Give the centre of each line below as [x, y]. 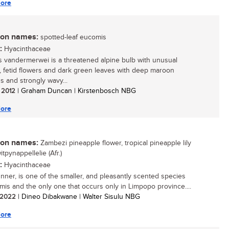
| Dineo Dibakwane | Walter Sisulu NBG [78, 197]
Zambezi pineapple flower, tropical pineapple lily [115, 143]
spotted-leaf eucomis [72, 37]
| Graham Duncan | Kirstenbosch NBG [76, 91]
